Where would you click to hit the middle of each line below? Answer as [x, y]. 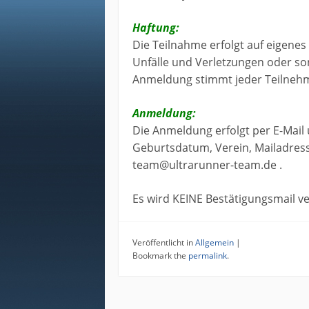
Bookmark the [160, 256]
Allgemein [215, 243]
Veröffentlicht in [164, 243]
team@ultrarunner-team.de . [207, 165]
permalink [208, 256]
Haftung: [156, 28]
